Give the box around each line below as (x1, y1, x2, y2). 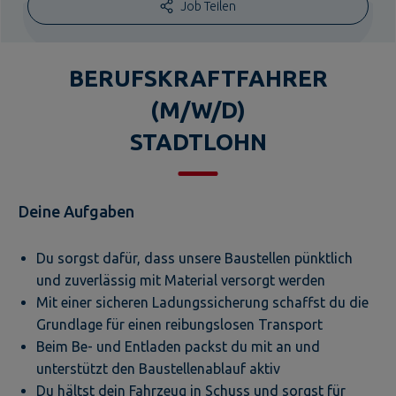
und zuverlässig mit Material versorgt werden (36, 271, 325, 288)
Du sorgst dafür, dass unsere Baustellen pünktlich (36, 249, 353, 266)
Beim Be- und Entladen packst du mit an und (36, 338, 320, 354)
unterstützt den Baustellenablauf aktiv (36, 360, 280, 377)
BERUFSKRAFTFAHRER (68, 65, 328, 91)
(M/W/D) (150, 96, 246, 123)
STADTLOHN (129, 128, 267, 155)
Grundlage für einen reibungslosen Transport (36, 316, 323, 332)
